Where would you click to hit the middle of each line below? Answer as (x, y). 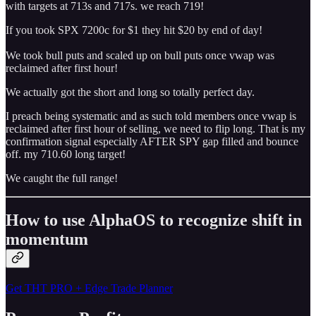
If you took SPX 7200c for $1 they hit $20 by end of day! (134, 30)
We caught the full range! (62, 178)
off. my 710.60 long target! (66, 154)
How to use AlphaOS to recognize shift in (154, 220)
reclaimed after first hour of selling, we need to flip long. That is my (156, 128)
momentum (47, 239)
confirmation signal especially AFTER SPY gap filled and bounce (152, 141)
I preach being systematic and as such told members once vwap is (151, 116)
